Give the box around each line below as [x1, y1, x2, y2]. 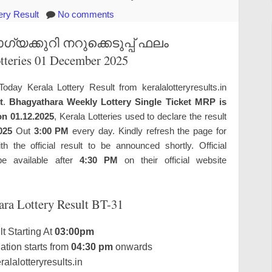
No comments [58, 9, 114, 20]
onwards [112, 242, 152, 253]
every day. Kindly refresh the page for [69, 125, 227, 136]
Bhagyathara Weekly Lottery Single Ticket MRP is [8, 96, 227, 107]
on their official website [117, 154, 227, 165]
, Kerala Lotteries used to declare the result [54, 110, 227, 121]
